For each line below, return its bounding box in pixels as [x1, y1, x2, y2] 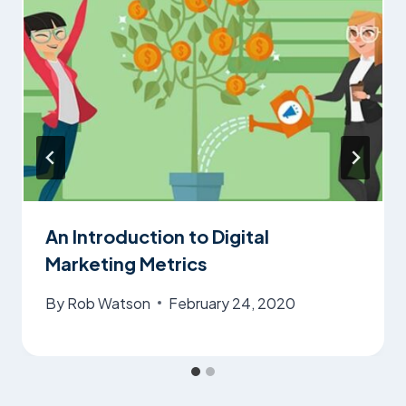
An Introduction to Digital [45, 224, 269, 247]
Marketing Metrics [45, 251, 208, 275]
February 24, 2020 [169, 293, 296, 313]
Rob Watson [67, 293, 151, 313]
